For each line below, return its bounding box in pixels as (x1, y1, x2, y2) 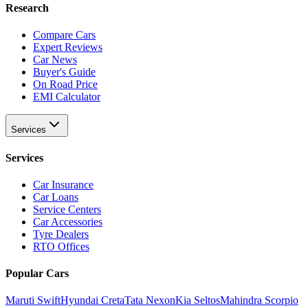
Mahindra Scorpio (220, 294, 298, 307)
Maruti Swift (5, 294, 60, 307)
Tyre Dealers (33, 228, 89, 240)
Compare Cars (33, 29, 96, 41)
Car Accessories (33, 215, 102, 228)
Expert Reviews (33, 41, 102, 54)
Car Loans (33, 190, 78, 203)
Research (5, 2, 49, 14)
